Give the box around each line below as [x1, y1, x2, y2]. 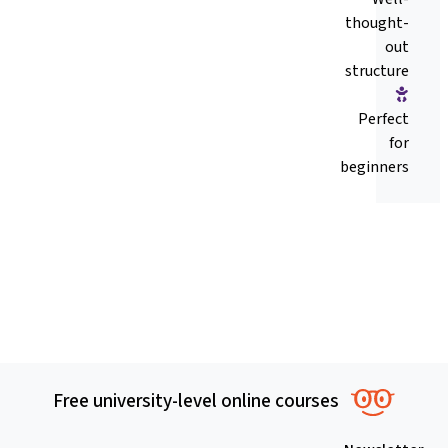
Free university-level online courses [52, 388, 339, 414]
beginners [340, 156, 409, 178]
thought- [345, 12, 409, 34]
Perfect [358, 108, 409, 130]
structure [345, 60, 409, 82]
